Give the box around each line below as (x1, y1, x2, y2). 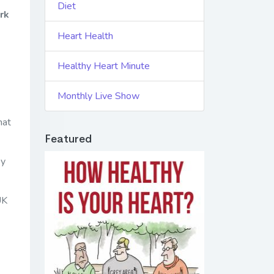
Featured (45, 132, 92, 146)
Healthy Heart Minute (57, 59, 150, 73)
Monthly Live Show (57, 89, 139, 103)
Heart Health (57, 29, 113, 43)
